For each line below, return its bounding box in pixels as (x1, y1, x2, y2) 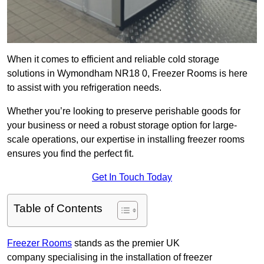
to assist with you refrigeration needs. (7, 82, 161, 93)
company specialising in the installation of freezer (7, 252, 212, 263)
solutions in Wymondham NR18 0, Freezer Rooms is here (7, 68, 247, 79)
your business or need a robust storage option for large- (7, 120, 237, 131)
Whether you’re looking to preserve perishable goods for (7, 106, 240, 117)
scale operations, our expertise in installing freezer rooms (7, 134, 245, 145)
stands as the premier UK (72, 238, 180, 249)
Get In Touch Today (92, 172, 172, 183)
